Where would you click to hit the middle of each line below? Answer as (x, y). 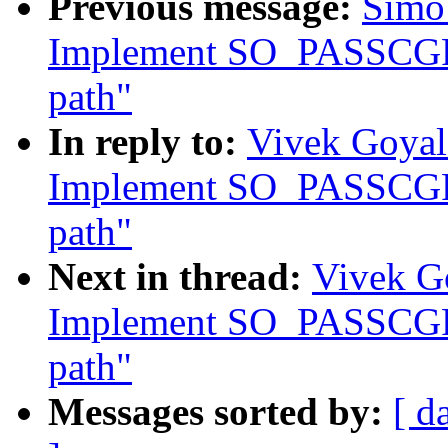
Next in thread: (180, 277)
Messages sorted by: (220, 412)
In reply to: (147, 142)
